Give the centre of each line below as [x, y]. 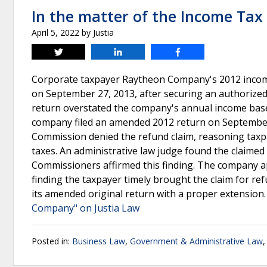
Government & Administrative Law [196, 241]
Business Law [99, 241]
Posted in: [52, 241]
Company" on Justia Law [86, 208]
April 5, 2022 [55, 32]
